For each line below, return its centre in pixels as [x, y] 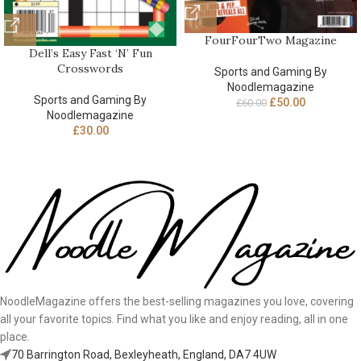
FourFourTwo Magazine [271, 40]
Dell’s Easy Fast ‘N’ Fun [90, 54]
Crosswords [90, 69]
